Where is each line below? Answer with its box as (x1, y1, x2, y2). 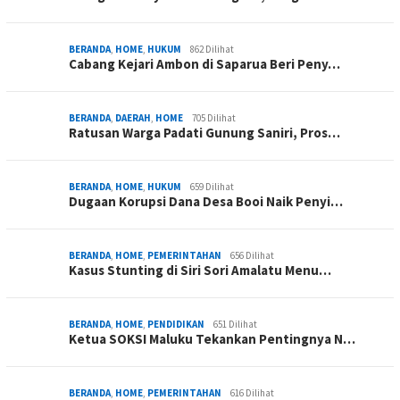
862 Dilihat (190, 42, 234, 55)
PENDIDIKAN (147, 317, 204, 330)
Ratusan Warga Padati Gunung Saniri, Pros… (69, 123, 340, 141)
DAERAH (115, 111, 151, 124)
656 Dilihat (230, 248, 274, 262)
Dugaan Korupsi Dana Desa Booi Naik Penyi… (69, 192, 343, 210)
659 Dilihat (190, 179, 234, 193)
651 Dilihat (213, 317, 257, 330)
